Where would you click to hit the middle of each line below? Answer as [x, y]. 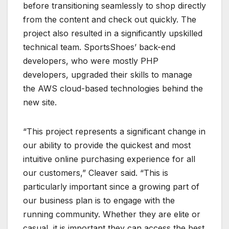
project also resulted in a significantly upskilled [113, 33]
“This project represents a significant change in [114, 131]
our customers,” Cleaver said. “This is [96, 173]
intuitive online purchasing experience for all [109, 159]
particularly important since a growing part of [111, 186]
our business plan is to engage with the [99, 200]
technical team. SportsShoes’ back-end [99, 47]
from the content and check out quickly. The [110, 19]
